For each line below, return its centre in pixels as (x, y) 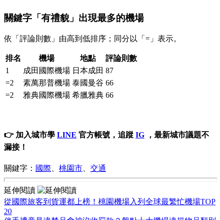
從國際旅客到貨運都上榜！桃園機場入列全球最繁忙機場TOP (110, 201)
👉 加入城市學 (30, 135)
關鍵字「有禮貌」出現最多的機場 (74, 18)
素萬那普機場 (47, 83)
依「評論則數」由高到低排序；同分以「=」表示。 (93, 39)
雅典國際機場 (47, 95)
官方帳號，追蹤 (106, 135)
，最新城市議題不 (177, 135)
